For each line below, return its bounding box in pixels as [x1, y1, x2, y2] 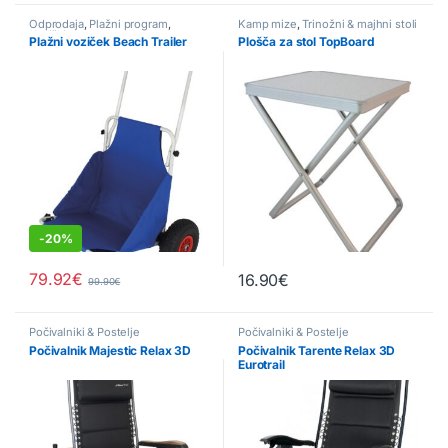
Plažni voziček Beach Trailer [29, 34, 188, 50]
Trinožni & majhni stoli [302, 16, 418, 31]
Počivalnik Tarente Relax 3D [238, 343, 396, 359]
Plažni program [89, 16, 168, 31]
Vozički [29, 27, 67, 42]
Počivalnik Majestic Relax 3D [29, 343, 192, 359]
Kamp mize [238, 16, 297, 31]
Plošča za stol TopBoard [238, 34, 375, 50]
